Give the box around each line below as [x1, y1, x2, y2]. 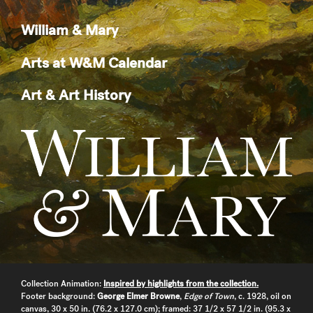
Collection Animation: [21, 278, 103, 290]
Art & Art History [21, 85, 131, 104]
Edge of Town [184, 291, 234, 303]
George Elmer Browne [97, 291, 180, 303]
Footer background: [21, 291, 97, 303]
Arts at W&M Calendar [21, 52, 167, 72]
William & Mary [21, 20, 118, 39]
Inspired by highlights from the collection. [103, 278, 259, 290]
